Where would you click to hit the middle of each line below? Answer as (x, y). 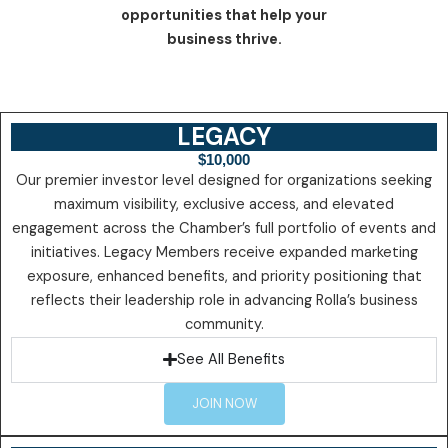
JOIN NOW (224, 403)
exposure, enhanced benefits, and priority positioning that (224, 276)
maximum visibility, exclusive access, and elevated (224, 204)
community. (224, 324)
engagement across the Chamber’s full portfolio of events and (224, 228)
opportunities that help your (224, 15)
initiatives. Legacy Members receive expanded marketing (224, 252)
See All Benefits (230, 359)
